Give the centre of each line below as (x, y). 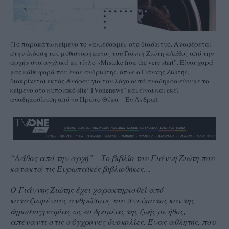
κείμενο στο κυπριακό (44, 90)
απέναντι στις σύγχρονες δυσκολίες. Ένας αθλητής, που (113, 221)
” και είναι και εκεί (151, 90)
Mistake (113, 62)
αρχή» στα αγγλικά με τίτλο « (55, 62)
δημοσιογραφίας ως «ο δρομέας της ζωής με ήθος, (98, 211)
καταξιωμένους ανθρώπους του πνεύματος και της (102, 200)
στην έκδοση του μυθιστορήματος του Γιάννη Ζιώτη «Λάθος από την (112, 53)
